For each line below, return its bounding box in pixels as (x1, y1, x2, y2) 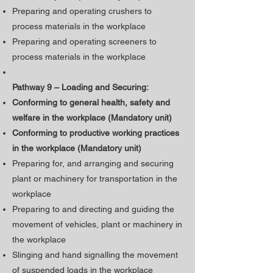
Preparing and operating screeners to (12, 37, 157, 46)
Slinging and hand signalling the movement (12, 250, 178, 260)
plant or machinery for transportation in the (12, 174, 177, 183)
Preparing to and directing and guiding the (12, 204, 174, 214)
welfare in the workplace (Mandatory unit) (12, 113, 172, 122)
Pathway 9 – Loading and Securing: (12, 82, 149, 92)
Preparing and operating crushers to (12, 6, 152, 16)
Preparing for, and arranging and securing (12, 158, 174, 168)
